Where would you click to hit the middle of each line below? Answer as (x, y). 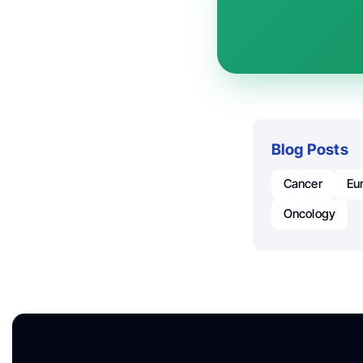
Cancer (303, 184)
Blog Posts (310, 150)
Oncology (310, 214)
